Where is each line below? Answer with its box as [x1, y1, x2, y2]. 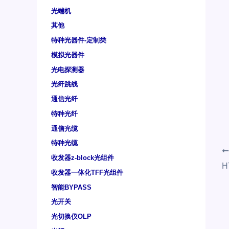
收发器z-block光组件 [51, 154, 114, 162]
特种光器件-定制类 [51, 36, 106, 44]
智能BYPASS [51, 183, 91, 191]
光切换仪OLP [51, 213, 91, 221]
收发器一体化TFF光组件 [51, 168, 123, 176]
